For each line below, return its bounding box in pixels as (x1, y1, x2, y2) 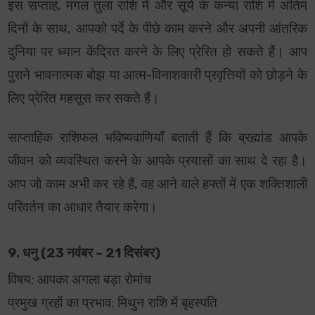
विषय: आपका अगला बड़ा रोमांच (8, 272, 152, 288)
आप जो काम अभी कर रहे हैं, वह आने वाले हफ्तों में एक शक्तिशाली (8, 176, 307, 193)
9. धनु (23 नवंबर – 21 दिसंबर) (8, 245, 161, 262)
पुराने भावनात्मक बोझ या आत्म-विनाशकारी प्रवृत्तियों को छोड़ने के (8, 67, 307, 84)
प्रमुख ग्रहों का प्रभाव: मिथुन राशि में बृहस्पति (8, 295, 218, 311)
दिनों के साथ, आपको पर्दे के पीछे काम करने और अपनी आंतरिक (8, 21, 307, 37)
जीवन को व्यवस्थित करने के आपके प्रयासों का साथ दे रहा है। (8, 153, 307, 169)
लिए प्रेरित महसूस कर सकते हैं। (8, 91, 160, 107)
